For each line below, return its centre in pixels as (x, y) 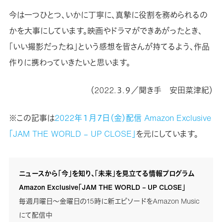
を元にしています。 (167, 134)
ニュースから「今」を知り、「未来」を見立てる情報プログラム (106, 173)
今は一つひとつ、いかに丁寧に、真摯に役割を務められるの (108, 15)
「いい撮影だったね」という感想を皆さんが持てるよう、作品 (109, 46)
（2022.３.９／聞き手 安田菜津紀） (152, 90)
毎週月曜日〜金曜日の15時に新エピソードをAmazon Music (109, 201)
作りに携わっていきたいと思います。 (69, 62)
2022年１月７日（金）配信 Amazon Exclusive (133, 118)
